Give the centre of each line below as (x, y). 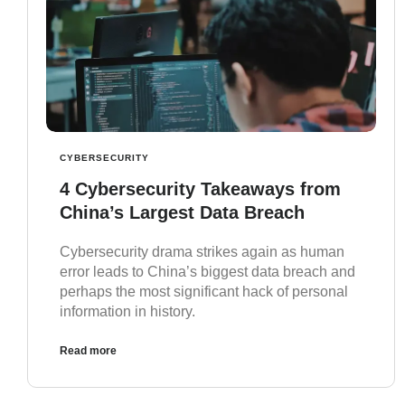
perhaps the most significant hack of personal (204, 292)
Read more (88, 351)
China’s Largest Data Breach (182, 213)
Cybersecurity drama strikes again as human (202, 252)
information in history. (127, 312)
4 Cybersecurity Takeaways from (200, 189)
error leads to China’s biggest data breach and (207, 272)
